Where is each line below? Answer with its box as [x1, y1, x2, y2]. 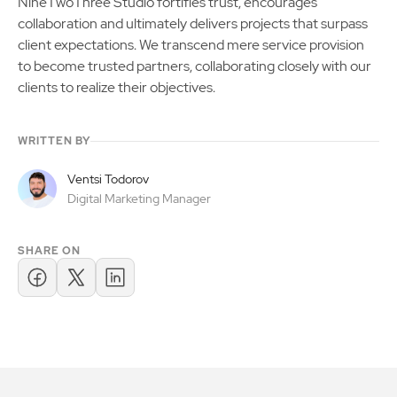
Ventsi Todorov [67, 171, 149, 187]
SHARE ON [18, 244, 81, 258]
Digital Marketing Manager [67, 191, 211, 206]
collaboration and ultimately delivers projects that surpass [18, 14, 368, 33]
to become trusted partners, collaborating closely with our [18, 57, 371, 75]
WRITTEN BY [18, 134, 90, 148]
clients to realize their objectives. [18, 78, 215, 97]
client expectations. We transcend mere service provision [18, 35, 364, 54]
